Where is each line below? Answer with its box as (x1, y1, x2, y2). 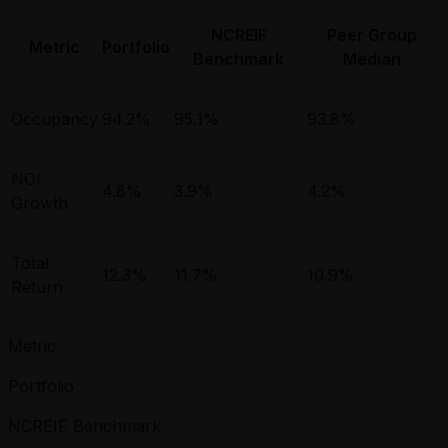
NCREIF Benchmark (8, 416, 161, 437)
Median (343, 49, 401, 70)
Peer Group (327, 25, 417, 46)
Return (11, 277, 63, 298)
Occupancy (11, 109, 98, 130)
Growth (11, 193, 68, 214)
